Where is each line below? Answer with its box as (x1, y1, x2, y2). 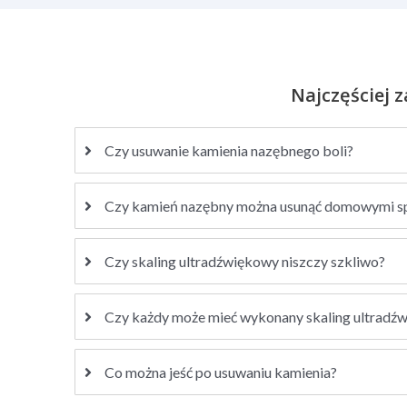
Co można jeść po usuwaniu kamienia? (104, 362, 337, 381)
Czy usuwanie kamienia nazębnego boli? (104, 141, 353, 159)
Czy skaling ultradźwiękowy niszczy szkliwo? (104, 252, 385, 270)
